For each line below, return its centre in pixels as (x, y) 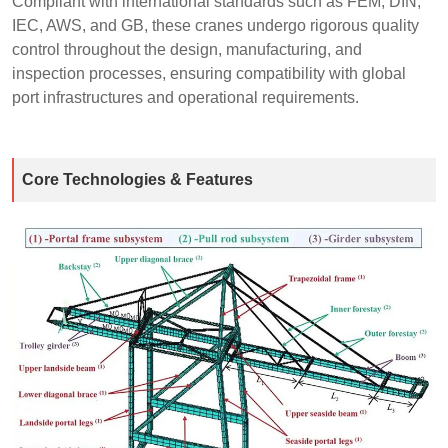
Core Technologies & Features (137, 179)
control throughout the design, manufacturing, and (186, 49)
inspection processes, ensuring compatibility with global (208, 73)
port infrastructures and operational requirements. (185, 97)
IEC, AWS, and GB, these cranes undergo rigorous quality (215, 25)
